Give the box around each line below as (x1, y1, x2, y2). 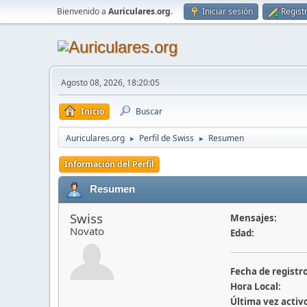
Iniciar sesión (202, 5, 253, 17)
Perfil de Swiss (139, 132, 194, 144)
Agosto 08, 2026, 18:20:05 (61, 77, 160, 88)
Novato (70, 224, 104, 238)
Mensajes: (230, 212, 277, 224)
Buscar (136, 106, 162, 117)
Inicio (81, 106, 104, 117)
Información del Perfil (64, 158, 154, 170)
